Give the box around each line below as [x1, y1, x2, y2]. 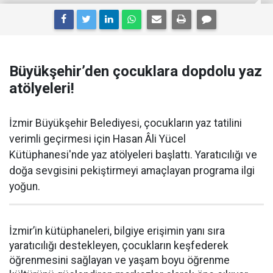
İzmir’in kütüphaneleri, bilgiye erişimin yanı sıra [9, 225, 225, 238]
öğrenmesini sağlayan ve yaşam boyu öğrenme [9, 254, 230, 267]
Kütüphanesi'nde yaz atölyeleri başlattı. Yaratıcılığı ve [9, 149, 257, 161]
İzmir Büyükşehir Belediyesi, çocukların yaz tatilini [9, 117, 242, 130]
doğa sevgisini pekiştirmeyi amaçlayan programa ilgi [9, 165, 255, 177]
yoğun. [9, 180, 40, 193]
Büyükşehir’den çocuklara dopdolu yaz [9, 63, 262, 80]
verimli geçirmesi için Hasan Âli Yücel [9, 133, 186, 146]
